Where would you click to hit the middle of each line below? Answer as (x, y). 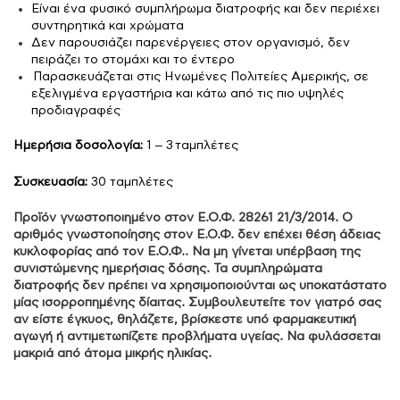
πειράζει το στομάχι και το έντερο (133, 59)
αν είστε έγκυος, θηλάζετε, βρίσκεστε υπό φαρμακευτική (185, 320)
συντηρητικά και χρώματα (108, 25)
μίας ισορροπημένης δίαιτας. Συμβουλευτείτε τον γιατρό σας (197, 303)
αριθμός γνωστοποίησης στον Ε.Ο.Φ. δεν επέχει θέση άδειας (197, 235)
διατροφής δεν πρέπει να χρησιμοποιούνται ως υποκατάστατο (200, 286)
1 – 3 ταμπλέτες (191, 145)
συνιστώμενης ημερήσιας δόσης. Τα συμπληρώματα (168, 269)
